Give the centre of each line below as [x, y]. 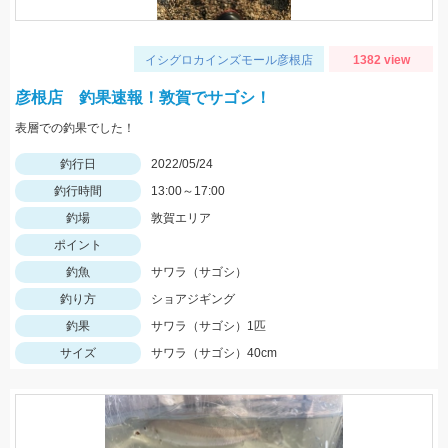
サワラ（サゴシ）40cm [214, 353]
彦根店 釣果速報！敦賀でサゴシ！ [143, 97]
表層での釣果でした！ [75, 128]
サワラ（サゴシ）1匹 [208, 326]
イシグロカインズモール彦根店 [229, 60]
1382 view [381, 60]
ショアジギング [193, 299]
